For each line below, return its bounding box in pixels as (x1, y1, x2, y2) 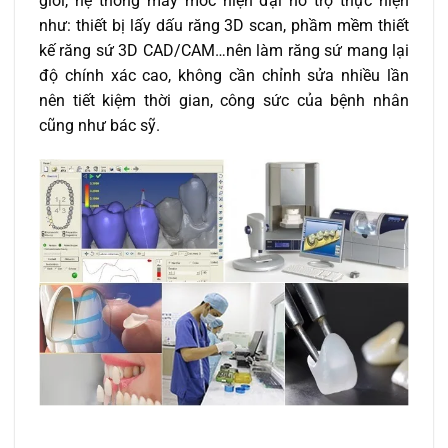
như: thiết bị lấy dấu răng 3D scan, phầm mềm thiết (39, 16, 409, 36)
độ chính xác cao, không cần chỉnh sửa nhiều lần (39, 66, 409, 86)
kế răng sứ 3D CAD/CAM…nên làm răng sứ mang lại (39, 41, 409, 61)
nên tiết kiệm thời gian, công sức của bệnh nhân (39, 91, 409, 111)
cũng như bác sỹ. (39, 116, 160, 136)
